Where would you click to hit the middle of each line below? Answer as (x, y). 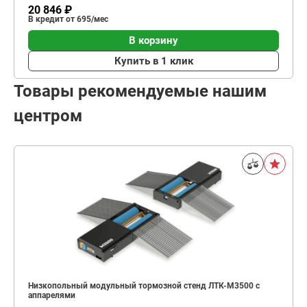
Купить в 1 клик (153, 61)
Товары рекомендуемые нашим (140, 91)
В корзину (153, 40)
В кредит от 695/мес (68, 19)
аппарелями (52, 295)
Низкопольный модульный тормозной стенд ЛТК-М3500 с (144, 286)
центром (48, 116)
